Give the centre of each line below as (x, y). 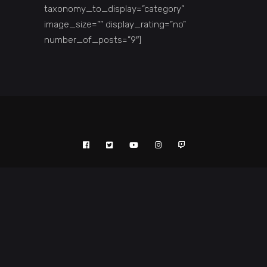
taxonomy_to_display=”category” (114, 9)
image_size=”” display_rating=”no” (115, 24)
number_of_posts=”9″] (93, 40)
